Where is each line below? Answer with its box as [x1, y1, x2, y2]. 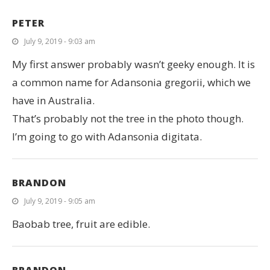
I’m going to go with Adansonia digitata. [12, 130, 202, 144]
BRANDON [12, 176, 66, 190]
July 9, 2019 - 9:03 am [24, 36, 95, 47]
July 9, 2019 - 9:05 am [24, 196, 95, 207]
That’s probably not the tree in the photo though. [12, 111, 243, 126]
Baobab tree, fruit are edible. [12, 217, 150, 231]
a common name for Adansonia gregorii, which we [12, 75, 251, 90]
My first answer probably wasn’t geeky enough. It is [12, 57, 255, 72]
